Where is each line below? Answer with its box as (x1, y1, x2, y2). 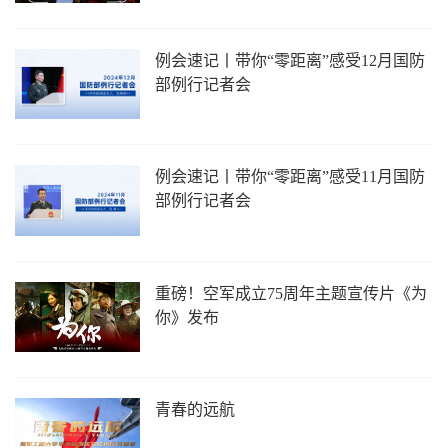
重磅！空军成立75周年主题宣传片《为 (155, 284, 428, 302)
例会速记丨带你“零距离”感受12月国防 (155, 51, 426, 69)
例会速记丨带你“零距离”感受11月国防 (155, 168, 426, 186)
